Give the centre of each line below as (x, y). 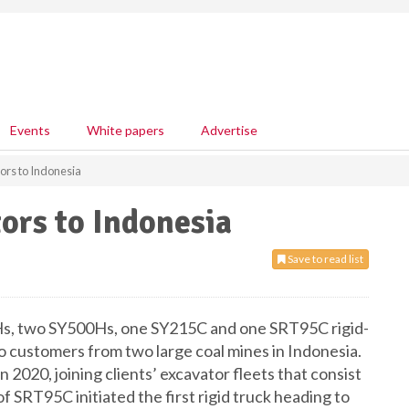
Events (30, 130)
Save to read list (325, 259)
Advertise (229, 130)
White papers (126, 130)
